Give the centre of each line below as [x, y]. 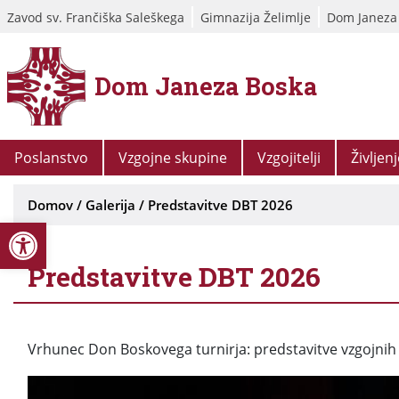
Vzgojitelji [289, 158]
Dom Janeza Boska [206, 86]
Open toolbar [97, 230]
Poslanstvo [51, 158]
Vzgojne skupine [173, 158]
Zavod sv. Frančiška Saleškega [96, 17]
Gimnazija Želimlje [256, 17]
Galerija [110, 205]
